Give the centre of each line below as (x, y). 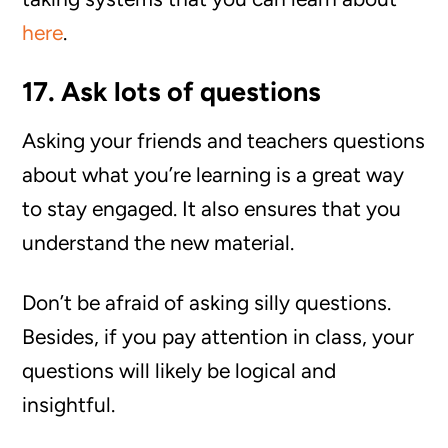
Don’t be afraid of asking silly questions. (207, 302)
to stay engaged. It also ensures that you (212, 208)
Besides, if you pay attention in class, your (218, 336)
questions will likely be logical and (179, 370)
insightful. (69, 404)
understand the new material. (158, 242)
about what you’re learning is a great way (213, 174)
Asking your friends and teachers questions (224, 140)
